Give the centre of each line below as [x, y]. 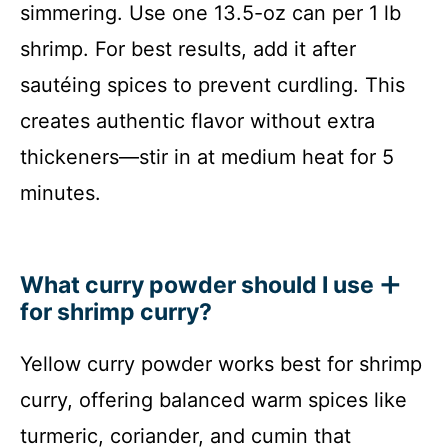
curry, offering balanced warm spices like [213, 399]
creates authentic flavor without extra [197, 120]
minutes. [60, 192]
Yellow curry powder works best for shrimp [221, 363]
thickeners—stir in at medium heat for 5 [207, 156]
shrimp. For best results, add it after [188, 48]
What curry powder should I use [197, 284]
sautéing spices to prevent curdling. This [212, 84]
